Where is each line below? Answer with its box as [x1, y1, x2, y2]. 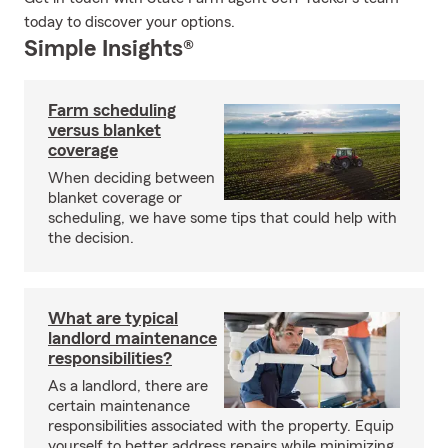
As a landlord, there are [48, 378, 208, 394]
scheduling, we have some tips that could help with [48, 210, 397, 226]
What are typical [48, 309, 178, 327]
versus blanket [48, 121, 161, 139]
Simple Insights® [24, 37, 194, 61]
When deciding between [48, 170, 215, 186]
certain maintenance [48, 398, 190, 414]
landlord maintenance [48, 329, 217, 347]
